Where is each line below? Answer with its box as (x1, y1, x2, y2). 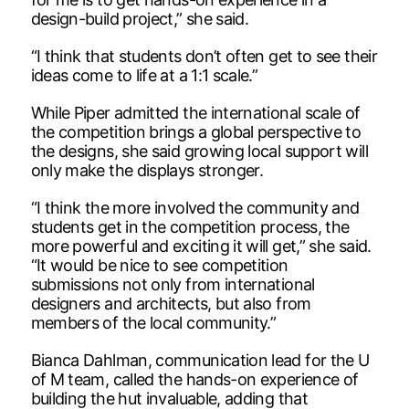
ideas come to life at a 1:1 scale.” (30, 65, 258, 85)
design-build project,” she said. (30, 8, 249, 28)
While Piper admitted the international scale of (30, 102, 361, 122)
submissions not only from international (30, 274, 315, 294)
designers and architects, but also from (30, 293, 311, 313)
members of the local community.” (30, 312, 277, 332)
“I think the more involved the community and (30, 197, 360, 217)
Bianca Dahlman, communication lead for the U (30, 350, 370, 370)
